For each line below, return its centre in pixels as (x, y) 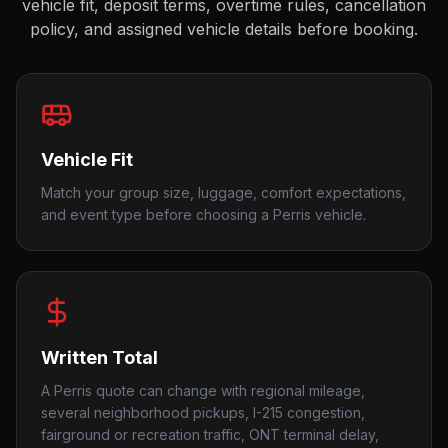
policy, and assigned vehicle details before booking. (224, 29)
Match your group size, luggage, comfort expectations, (223, 192)
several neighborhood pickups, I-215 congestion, (203, 412)
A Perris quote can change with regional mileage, (203, 390)
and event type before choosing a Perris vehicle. (203, 214)
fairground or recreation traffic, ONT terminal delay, (210, 434)
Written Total (99, 357)
